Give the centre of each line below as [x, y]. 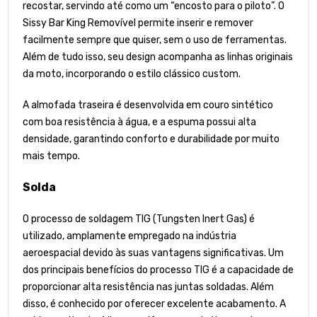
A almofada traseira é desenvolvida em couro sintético [148, 105]
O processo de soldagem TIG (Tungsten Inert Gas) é [139, 219]
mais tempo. [51, 156]
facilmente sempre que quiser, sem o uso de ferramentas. [155, 40]
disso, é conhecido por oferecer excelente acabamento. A [154, 304]
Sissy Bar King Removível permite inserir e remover [138, 23]
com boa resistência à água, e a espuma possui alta [139, 122]
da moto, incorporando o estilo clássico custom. [132, 74]
